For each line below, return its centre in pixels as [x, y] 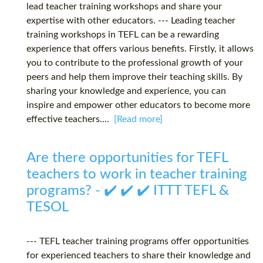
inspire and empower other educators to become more [138, 105]
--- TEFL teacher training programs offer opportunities [138, 242]
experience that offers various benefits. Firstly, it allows [140, 49]
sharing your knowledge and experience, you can [126, 91]
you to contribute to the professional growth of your [135, 63]
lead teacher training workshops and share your [124, 7]
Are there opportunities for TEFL [127, 158]
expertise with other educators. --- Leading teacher [131, 21]
